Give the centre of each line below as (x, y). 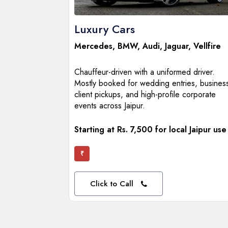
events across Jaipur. (110, 106)
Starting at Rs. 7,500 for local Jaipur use (150, 130)
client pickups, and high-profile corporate (145, 95)
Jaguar (177, 46)
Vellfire (207, 46)
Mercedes (93, 46)
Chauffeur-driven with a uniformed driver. (145, 72)
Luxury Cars (105, 29)
